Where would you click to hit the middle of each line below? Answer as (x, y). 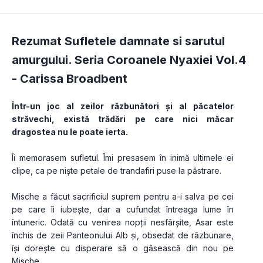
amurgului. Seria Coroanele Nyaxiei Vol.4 (129, 60)
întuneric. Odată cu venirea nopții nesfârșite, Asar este (123, 222)
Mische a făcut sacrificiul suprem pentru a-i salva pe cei (123, 196)
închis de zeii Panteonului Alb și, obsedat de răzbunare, (123, 235)
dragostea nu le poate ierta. (70, 131)
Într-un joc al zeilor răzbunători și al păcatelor (123, 106)
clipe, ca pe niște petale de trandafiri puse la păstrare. (117, 170)
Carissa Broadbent (74, 78)
